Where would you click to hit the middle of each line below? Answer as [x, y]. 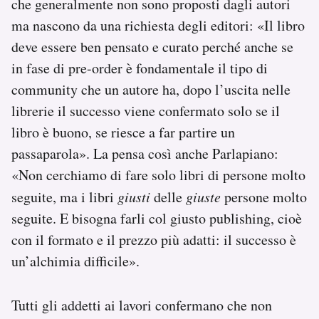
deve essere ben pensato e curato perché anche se [152, 47]
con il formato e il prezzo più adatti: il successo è [154, 240]
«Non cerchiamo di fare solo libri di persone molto [158, 175]
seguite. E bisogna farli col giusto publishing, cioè [157, 219]
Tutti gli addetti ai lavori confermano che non [142, 305]
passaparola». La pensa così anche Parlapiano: [145, 154]
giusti [134, 197]
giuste [203, 197]
